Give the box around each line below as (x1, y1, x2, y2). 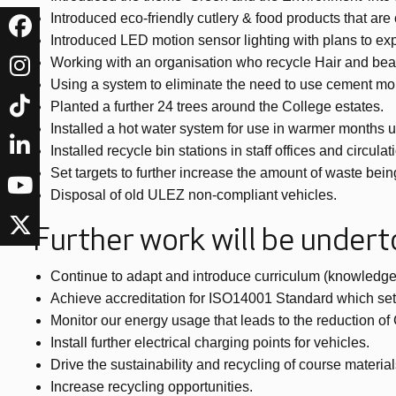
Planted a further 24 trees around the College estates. (50, 99, 384, 114)
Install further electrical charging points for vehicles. (50, 335, 369, 350)
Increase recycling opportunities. (50, 379, 253, 394)
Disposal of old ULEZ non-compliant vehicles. (50, 187, 337, 202)
